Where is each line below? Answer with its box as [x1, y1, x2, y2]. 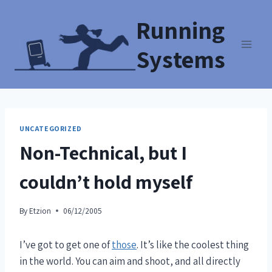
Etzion [29, 205, 52, 216]
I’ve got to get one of [19, 237, 112, 251]
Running [136, 14, 225, 46]
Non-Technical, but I [19, 139, 187, 165]
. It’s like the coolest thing [137, 237, 249, 251]
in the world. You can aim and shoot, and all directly [19, 254, 240, 268]
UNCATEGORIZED [19, 124, 82, 133]
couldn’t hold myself [19, 168, 192, 194]
